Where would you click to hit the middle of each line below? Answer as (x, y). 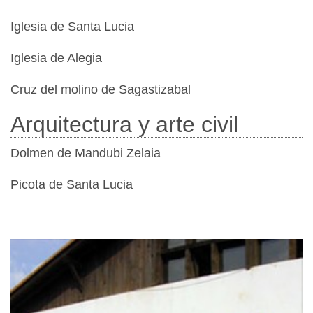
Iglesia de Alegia (56, 58)
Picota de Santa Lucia (72, 184)
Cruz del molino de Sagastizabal (101, 89)
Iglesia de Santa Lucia (72, 26)
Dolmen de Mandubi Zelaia (86, 153)
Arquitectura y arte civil (124, 124)
